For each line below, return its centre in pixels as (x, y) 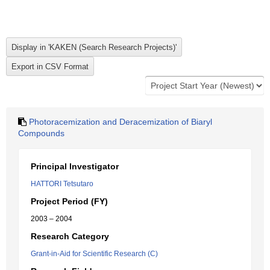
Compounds (41, 133)
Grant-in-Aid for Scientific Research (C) (94, 254)
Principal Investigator (75, 166)
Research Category (70, 236)
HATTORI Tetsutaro (62, 184)
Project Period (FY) (69, 201)
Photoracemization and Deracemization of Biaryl (121, 122)
